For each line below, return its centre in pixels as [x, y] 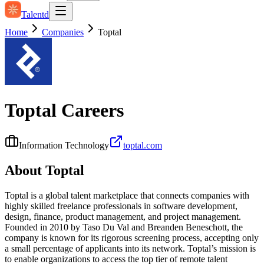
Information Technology [64, 145]
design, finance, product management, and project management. [123, 216]
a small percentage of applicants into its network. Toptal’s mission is [130, 248]
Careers [90, 110]
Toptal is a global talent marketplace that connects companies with [127, 195]
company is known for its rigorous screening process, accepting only [132, 237]
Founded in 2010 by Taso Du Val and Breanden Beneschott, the [124, 227]
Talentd [35, 14]
